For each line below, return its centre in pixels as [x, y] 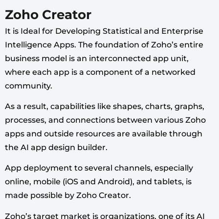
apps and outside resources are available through [104, 133]
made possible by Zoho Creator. [70, 196]
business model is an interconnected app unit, [97, 58]
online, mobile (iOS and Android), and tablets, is [98, 182]
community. [30, 86]
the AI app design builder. [57, 147]
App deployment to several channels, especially [99, 168]
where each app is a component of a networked [100, 72]
